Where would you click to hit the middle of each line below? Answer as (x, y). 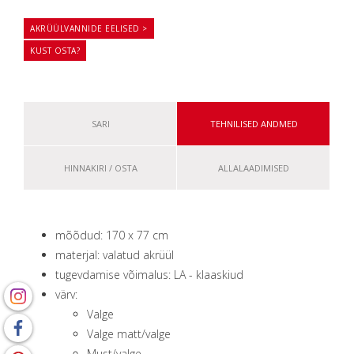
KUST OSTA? (55, 50)
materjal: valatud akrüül (115, 254)
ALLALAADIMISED (254, 168)
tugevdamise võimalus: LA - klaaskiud (149, 274)
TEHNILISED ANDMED (254, 123)
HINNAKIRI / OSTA (100, 168)
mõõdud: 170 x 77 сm (112, 235)
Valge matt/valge (129, 333)
